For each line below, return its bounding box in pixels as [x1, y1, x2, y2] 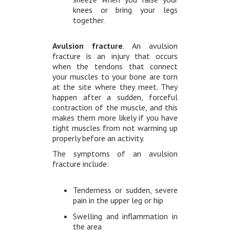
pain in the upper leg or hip [72, 195, 163, 206]
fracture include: [52, 159, 109, 169]
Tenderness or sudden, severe [72, 185, 178, 196]
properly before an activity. [52, 133, 144, 144]
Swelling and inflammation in [72, 211, 178, 222]
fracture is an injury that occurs [52, 51, 178, 62]
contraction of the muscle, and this [52, 102, 178, 113]
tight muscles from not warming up [52, 123, 178, 133]
